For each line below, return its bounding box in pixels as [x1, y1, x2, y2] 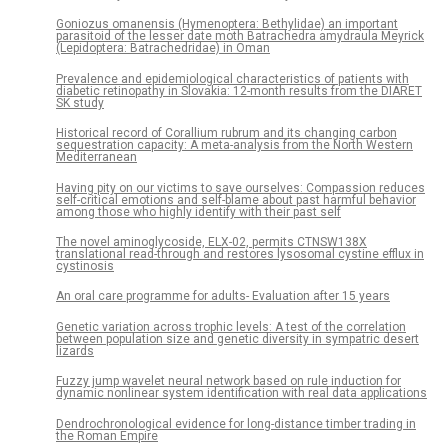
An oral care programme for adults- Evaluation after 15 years [56, 289, 390, 304]
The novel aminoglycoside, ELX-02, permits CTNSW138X [56, 235, 367, 250]
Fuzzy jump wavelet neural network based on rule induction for [56, 374, 401, 389]
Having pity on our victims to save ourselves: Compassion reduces [56, 180, 425, 195]
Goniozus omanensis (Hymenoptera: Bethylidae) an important [56, 17, 398, 32]
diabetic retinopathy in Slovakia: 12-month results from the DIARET [56, 83, 422, 98]
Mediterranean [56, 150, 137, 165]
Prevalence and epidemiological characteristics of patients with [56, 71, 409, 86]
